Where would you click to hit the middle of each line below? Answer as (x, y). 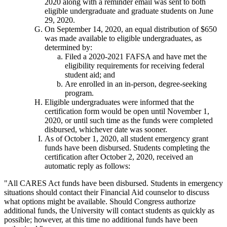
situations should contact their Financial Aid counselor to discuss (107, 193)
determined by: (68, 48)
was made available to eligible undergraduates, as (123, 39)
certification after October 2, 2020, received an (119, 157)
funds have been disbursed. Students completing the (127, 148)
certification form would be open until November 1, (127, 111)
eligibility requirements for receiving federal (135, 66)
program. (79, 93)
